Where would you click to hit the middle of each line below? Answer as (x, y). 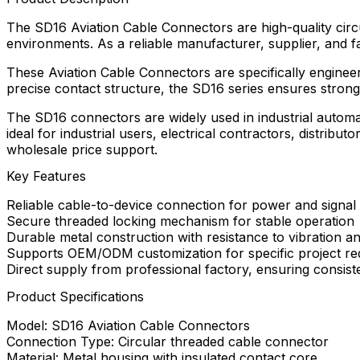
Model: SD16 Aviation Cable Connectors (128, 325)
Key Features (46, 176)
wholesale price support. (82, 150)
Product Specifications (75, 296)
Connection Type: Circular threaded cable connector (168, 341)
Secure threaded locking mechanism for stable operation (180, 221)
